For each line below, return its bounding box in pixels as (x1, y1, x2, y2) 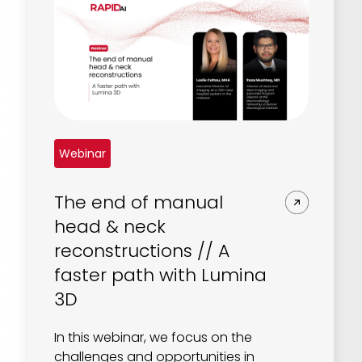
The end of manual (53, 190, 223, 216)
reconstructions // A (53, 238, 229, 264)
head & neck (53, 214, 166, 240)
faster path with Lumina (53, 263, 267, 288)
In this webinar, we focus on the (53, 327, 252, 347)
